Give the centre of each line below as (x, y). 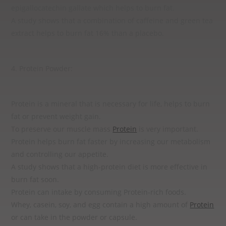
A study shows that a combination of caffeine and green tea (112, 20)
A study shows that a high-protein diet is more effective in (109, 167)
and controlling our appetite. (60, 154)
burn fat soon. (35, 179)
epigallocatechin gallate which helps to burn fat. (93, 8)
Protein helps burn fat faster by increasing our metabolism (111, 142)
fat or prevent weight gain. (56, 116)
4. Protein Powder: (42, 68)
